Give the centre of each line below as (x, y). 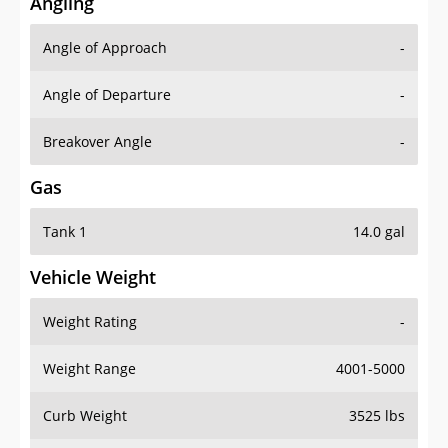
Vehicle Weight (93, 277)
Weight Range (89, 369)
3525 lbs (377, 416)
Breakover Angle (97, 142)
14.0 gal (379, 232)
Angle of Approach (105, 48)
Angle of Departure (107, 95)
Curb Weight (85, 416)
